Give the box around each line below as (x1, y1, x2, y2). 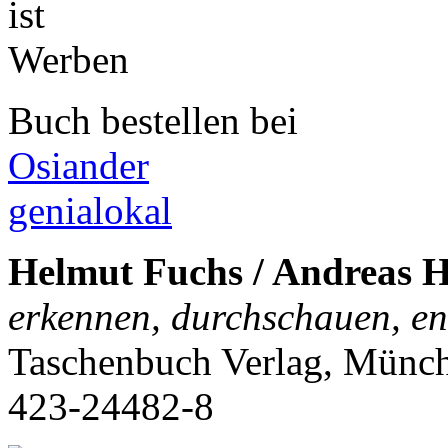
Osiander (8, 144, 149, 188)
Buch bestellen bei (8, 99, 298, 143)
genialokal (8, 189, 172, 233)
